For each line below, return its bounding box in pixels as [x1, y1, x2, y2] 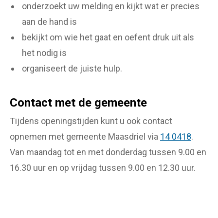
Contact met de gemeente [10, 95, 147, 109]
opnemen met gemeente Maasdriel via [10, 131, 160, 142]
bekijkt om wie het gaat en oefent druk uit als [22, 32, 195, 43]
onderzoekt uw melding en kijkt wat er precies [22, 1, 200, 12]
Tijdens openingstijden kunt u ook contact [10, 115, 172, 126]
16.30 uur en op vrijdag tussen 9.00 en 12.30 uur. [10, 162, 196, 173]
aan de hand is [22, 17, 77, 27]
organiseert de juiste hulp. [22, 63, 123, 74]
